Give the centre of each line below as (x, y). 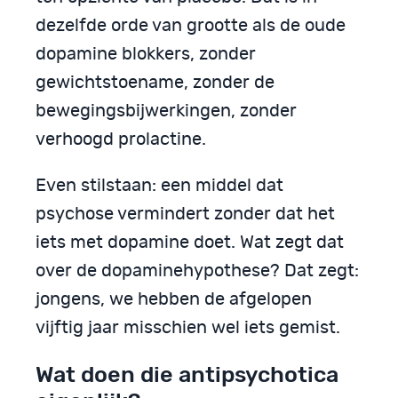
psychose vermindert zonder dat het (185, 215)
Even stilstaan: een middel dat (159, 186)
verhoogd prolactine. (121, 140)
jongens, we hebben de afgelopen (174, 300)
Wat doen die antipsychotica (187, 374)
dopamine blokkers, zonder (146, 55)
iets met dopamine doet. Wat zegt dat (190, 243)
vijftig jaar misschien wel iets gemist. (188, 328)
